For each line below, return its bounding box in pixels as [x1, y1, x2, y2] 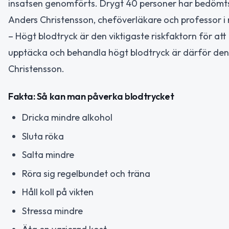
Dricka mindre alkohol [22, 111, 112, 124]
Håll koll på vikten [22, 186, 94, 198]
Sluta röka [22, 130, 64, 142]
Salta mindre [22, 149, 74, 161]
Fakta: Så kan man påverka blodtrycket [8, 90, 174, 103]
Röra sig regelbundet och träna [22, 167, 150, 179]
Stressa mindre [22, 204, 83, 217]
